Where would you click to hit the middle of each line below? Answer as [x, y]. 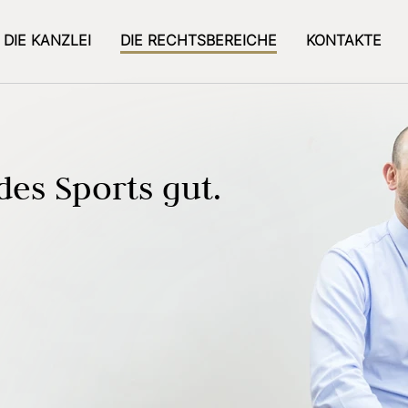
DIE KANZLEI [47, 40]
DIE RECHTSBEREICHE [199, 40]
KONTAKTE [344, 40]
